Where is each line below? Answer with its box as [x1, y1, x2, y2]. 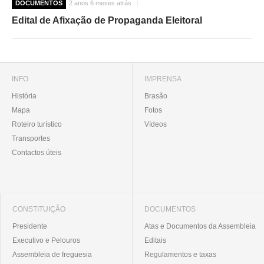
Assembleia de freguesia [12, 250, 92, 259]
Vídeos [144, 120, 167, 128]
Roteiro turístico [12, 120, 62, 128]
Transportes [12, 134, 50, 143]
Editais [144, 236, 166, 245]
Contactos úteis [12, 148, 61, 157]
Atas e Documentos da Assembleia [144, 222, 256, 230]
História [12, 91, 37, 100]
